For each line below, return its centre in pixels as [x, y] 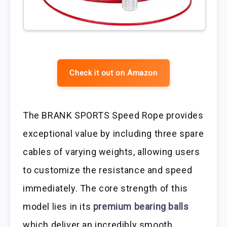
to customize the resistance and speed [108, 170]
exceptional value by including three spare [113, 133]
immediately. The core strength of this [105, 188]
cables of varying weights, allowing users [111, 152]
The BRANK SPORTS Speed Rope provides [113, 115]
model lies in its [58, 206]
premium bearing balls [141, 206]
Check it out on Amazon [113, 73]
